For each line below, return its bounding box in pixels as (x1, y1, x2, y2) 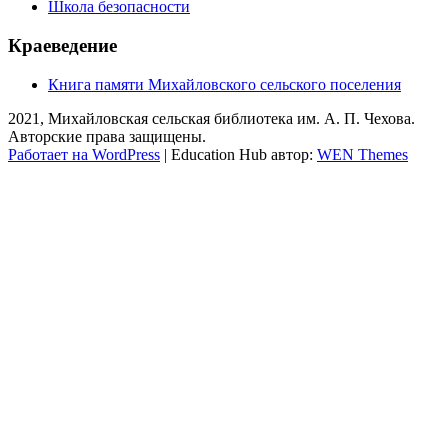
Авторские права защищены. (8, 127, 206, 145)
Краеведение (8, 34, 117, 56)
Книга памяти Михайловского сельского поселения (48, 75, 401, 93)
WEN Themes (317, 145, 408, 163)
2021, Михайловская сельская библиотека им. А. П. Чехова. (8, 109, 415, 127)
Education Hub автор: (171, 145, 317, 163)
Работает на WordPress (8, 145, 160, 163)
